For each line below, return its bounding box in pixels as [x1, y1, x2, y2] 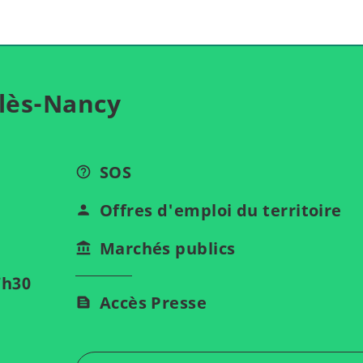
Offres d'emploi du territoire [99, 199, 342, 221]
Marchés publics [99, 237, 236, 259]
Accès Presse [99, 291, 207, 314]
